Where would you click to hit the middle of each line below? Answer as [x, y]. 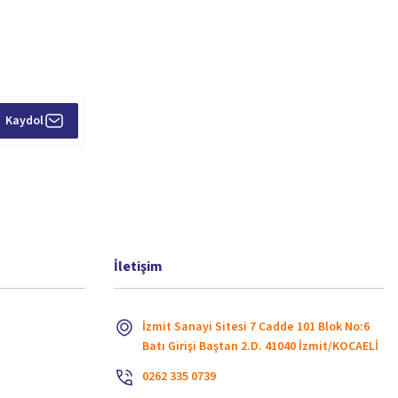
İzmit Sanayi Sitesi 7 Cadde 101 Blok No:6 [256, 327]
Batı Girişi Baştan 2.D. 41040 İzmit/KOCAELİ [260, 346]
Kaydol [24, 121]
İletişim [138, 267]
